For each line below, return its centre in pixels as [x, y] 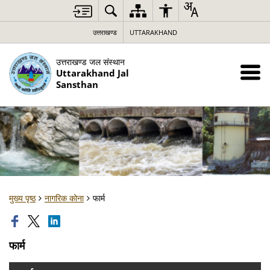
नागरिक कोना [64, 198]
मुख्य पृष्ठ [22, 198]
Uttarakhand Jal [93, 73]
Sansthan [77, 85]
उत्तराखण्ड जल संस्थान [90, 62]
